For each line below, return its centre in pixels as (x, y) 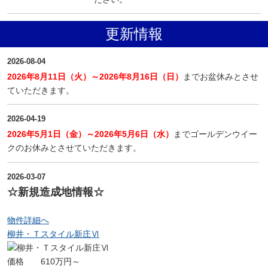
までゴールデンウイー (215, 134)
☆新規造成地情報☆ (55, 192)
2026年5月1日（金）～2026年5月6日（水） (90, 134)
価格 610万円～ (43, 262)
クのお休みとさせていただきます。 (74, 148)
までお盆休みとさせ (220, 76)
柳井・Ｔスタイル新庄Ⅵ (53, 234)
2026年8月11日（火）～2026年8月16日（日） (95, 76)
